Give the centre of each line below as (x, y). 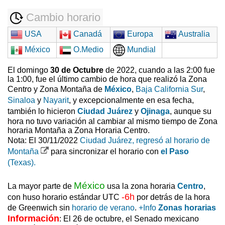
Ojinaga (155, 111)
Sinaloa (21, 100)
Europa (139, 34)
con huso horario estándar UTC (65, 197)
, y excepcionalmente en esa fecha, (131, 100)
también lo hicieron (42, 111)
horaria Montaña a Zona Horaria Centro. (79, 131)
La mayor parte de (41, 186)
